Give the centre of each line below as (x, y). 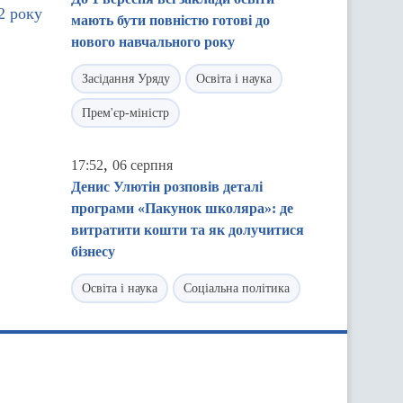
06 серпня (143, 165)
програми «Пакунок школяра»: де (182, 208)
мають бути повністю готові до (170, 20)
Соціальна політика (237, 288)
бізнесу (93, 251)
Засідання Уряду (126, 79)
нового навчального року (153, 42)
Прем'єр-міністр (125, 113)
